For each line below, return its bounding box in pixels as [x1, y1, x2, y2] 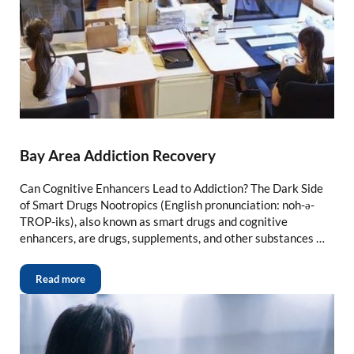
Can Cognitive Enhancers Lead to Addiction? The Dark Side [19, 180, 323, 195]
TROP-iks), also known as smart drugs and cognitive [19, 213, 288, 228]
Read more [35, 272, 85, 285]
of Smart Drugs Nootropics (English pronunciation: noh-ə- [19, 197, 314, 212]
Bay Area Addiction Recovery [19, 145, 216, 164]
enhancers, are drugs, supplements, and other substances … [19, 230, 325, 245]
